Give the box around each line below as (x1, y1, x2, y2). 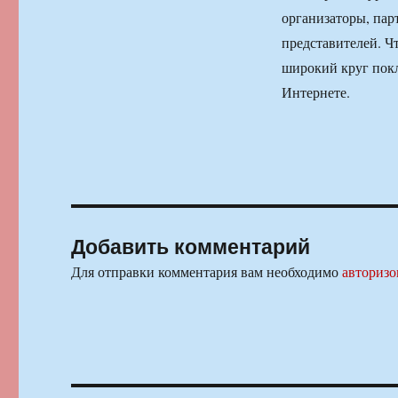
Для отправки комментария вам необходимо (71, 261, 343, 281)
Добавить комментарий (71, 230, 311, 260)
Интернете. (281, 82, 350, 101)
